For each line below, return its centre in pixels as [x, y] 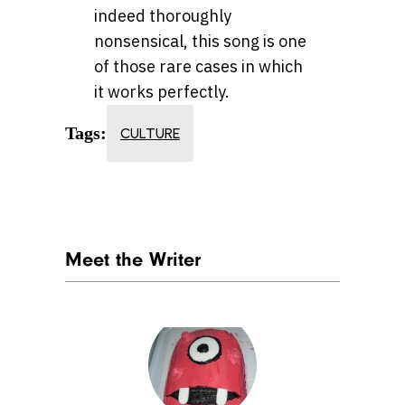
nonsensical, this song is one [200, 41]
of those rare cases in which [198, 66]
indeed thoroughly [163, 15]
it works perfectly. [162, 91]
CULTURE [150, 134]
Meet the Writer [133, 259]
